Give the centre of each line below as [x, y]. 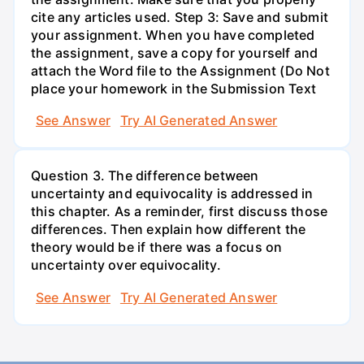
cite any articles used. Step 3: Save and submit [180, 17]
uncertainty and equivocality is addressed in [172, 194]
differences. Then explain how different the [169, 230]
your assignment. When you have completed [173, 35]
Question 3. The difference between [145, 176]
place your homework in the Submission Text [173, 88]
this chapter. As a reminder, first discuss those [180, 212]
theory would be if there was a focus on [157, 247]
